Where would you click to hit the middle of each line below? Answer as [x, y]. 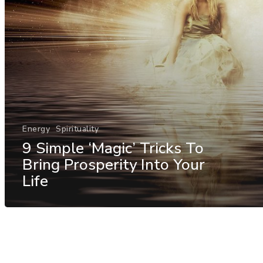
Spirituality [77, 129]
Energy [36, 129]
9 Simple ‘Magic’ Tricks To [113, 148]
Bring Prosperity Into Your [114, 164]
